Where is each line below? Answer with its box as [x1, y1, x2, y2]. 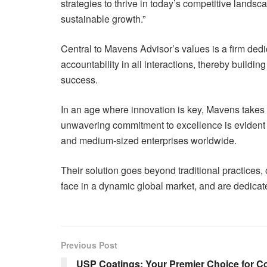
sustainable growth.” [61, 12, 145, 26]
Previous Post [61, 239, 117, 251]
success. [61, 73, 98, 86]
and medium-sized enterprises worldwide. [61, 133, 237, 147]
